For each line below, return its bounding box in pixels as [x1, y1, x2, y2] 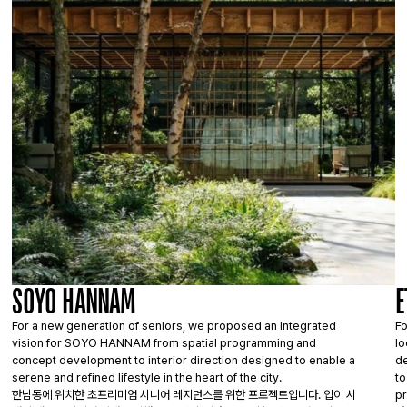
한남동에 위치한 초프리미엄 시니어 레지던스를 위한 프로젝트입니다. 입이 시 [12, 388, 357, 402]
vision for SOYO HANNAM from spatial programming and [12, 336, 317, 350]
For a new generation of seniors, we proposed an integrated [12, 319, 337, 333]
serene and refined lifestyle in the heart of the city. [12, 371, 283, 384]
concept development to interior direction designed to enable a [12, 353, 356, 367]
